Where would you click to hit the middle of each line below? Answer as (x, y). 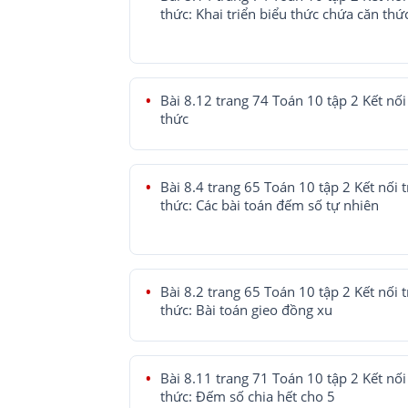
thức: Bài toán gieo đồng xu (246, 310)
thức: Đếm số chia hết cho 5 (248, 396)
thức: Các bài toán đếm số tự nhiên (270, 205)
